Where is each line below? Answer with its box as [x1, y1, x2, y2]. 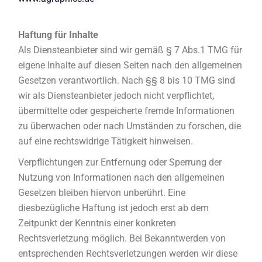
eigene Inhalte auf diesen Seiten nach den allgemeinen [18, 60, 243, 71]
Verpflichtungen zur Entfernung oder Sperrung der [18, 157, 222, 168]
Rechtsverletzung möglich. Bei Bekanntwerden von [18, 233, 226, 244]
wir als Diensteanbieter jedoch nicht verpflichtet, [18, 90, 215, 101]
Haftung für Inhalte [18, 29, 99, 40]
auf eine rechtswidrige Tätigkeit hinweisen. [18, 136, 194, 147]
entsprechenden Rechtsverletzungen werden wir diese [18, 248, 238, 259]
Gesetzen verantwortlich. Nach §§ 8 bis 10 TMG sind [18, 75, 236, 86]
